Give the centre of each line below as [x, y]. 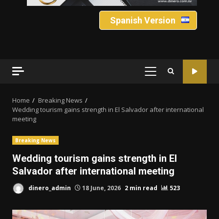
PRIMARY [166, 77]
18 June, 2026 [101, 188]
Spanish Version [142, 21]
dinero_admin [49, 188]
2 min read [141, 188]
